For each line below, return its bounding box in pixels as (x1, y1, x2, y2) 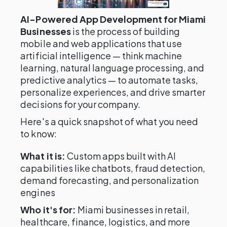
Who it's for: (20, 204, 76, 215)
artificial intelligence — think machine (20, 50, 182, 61)
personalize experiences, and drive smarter (20, 86, 206, 98)
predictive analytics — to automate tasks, (20, 74, 199, 86)
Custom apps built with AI (65, 150, 176, 162)
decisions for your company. (20, 98, 141, 110)
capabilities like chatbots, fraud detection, (20, 162, 206, 174)
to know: (20, 128, 57, 139)
